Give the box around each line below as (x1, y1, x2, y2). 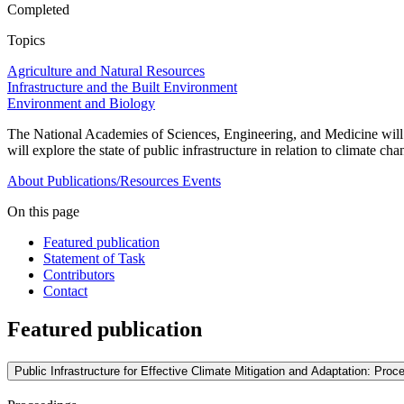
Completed (7, 2, 69, 18)
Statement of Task (43, 251, 145, 267)
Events (182, 173, 221, 189)
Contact (43, 283, 87, 299)
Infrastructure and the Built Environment (7, 79, 237, 96)
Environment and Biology (7, 96, 155, 112)
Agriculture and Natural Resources (7, 63, 205, 79)
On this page (7, 204, 79, 220)
